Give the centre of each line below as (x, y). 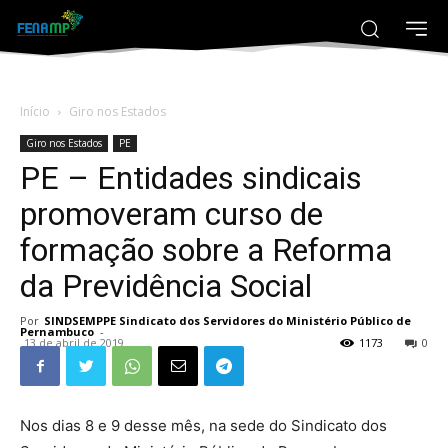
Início (35, 112)
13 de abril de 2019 (74, 343)
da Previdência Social (166, 286)
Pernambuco (57, 332)
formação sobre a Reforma (206, 250)
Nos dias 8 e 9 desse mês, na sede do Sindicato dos (203, 426)
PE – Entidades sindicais (191, 178)
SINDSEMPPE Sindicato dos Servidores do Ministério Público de (227, 321)
